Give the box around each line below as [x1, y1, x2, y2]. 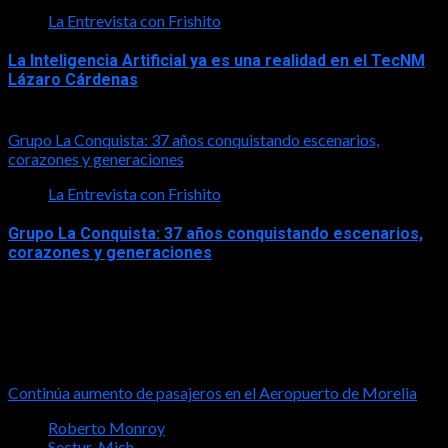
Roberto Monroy [48, 417, 165, 437]
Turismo [8, 342, 71, 362]
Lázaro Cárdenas [8, 70, 138, 90]
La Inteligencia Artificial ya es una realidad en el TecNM [8, 51, 425, 71]
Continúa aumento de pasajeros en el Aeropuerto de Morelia [8, 382, 417, 402]
